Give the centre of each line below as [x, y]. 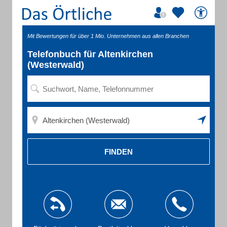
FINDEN [119, 152]
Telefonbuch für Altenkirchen [90, 54]
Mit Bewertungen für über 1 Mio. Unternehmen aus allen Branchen [108, 36]
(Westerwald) [56, 65]
